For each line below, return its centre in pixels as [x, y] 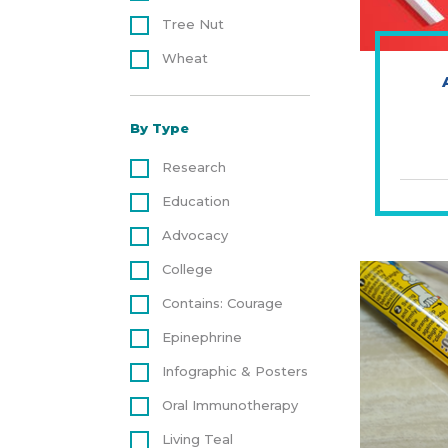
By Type [159, 128]
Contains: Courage [222, 303]
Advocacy [194, 235]
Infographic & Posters [234, 371]
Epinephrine [201, 337]
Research [193, 167]
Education [195, 201]
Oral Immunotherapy [229, 405]
